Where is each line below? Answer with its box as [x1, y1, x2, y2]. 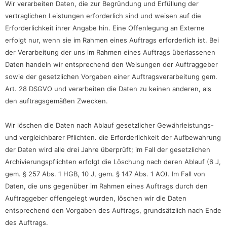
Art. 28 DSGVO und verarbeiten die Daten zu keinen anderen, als [5, 84, 211, 93]
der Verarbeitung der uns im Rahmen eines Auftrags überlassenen [5, 48, 215, 56]
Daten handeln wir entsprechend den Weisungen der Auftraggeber [5, 60, 218, 68]
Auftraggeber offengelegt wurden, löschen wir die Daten [5, 194, 186, 202]
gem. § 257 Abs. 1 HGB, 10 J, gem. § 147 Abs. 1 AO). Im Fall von [5, 169, 205, 178]
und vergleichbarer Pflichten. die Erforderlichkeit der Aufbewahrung [5, 133, 221, 141]
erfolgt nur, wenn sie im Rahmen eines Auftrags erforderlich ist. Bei [5, 35, 219, 44]
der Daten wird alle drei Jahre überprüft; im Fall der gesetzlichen [5, 145, 210, 154]
